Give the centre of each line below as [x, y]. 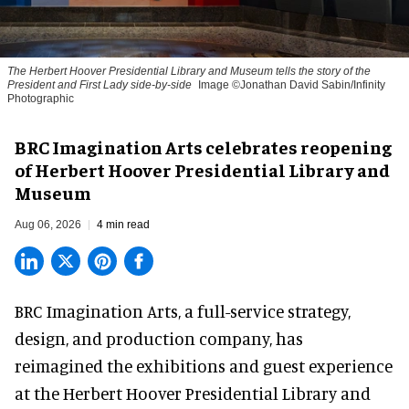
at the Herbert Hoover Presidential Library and [193, 393]
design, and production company [142, 339]
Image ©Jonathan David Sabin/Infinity [292, 85]
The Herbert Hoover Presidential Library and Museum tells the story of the [189, 72]
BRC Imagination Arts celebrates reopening [203, 147]
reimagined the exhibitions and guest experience [204, 366]
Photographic [41, 99]
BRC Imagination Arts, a [106, 311]
